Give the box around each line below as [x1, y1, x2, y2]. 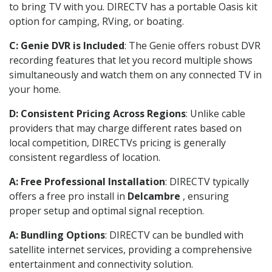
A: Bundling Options [9, 228, 105, 242]
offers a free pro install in [9, 189, 127, 203]
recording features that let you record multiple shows [9, 53, 253, 67]
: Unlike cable [186, 106, 245, 120]
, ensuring [180, 189, 229, 203]
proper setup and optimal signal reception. [9, 203, 204, 217]
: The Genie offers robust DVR [124, 38, 260, 52]
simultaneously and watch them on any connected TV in [9, 67, 262, 81]
